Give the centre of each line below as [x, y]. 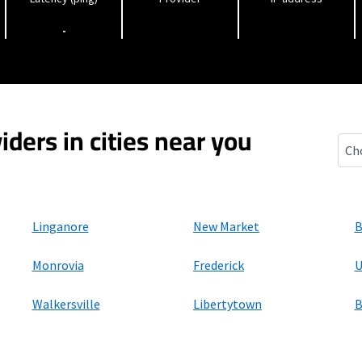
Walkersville [66, 304]
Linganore [60, 226]
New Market [226, 226]
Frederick [219, 265]
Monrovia [58, 265]
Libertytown [227, 304]
